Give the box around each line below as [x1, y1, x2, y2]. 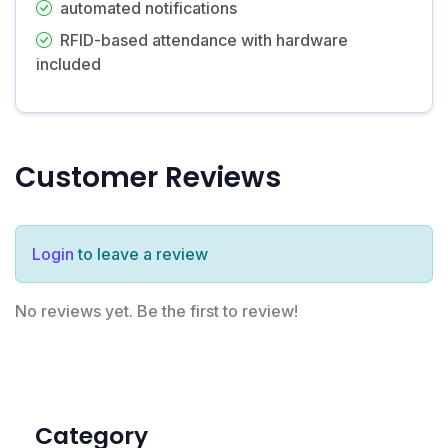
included [36, 53, 101, 74]
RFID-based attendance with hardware [60, 29, 348, 50]
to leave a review [74, 243, 208, 264]
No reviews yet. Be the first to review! [15, 300, 298, 321]
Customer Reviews [15, 157, 281, 197]
